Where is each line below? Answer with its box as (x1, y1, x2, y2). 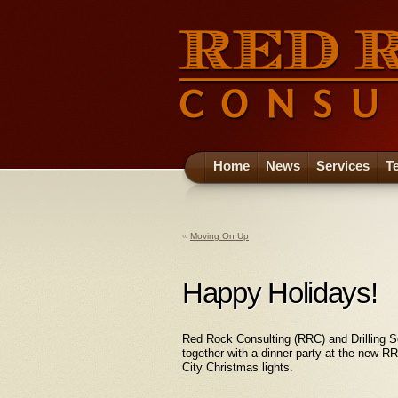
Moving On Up (190, 230, 249, 241)
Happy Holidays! (182, 276, 378, 309)
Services (316, 158, 370, 173)
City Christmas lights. (182, 360, 293, 374)
